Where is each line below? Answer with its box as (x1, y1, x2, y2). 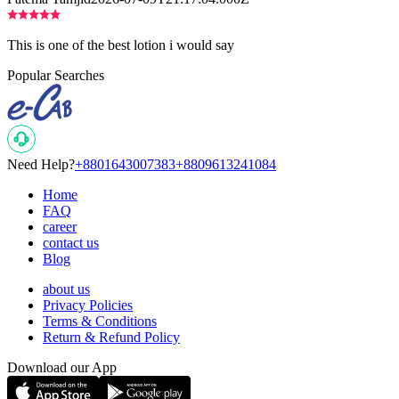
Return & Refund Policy (43, 330, 180, 346)
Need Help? (7, 157, 75, 173)
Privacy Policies (43, 297, 133, 313)
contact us (43, 235, 99, 251)
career (43, 219, 77, 235)
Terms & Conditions (43, 313, 157, 330)
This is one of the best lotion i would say (7, 37, 234, 53)
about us (43, 281, 90, 297)
